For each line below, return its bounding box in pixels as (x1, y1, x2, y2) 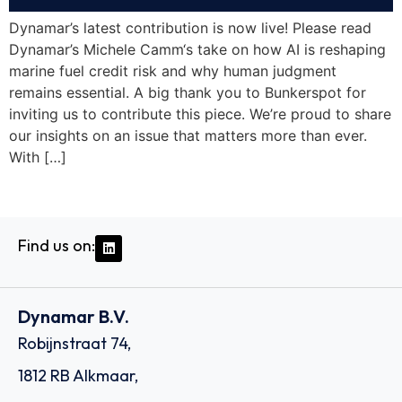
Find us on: (18, 234, 95, 256)
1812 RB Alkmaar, (18, 364, 138, 386)
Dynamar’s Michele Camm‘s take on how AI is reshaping (9, 40, 386, 59)
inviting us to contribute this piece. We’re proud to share (9, 105, 391, 124)
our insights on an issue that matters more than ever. (9, 127, 367, 145)
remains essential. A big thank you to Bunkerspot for (9, 83, 366, 102)
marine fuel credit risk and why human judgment (9, 62, 336, 81)
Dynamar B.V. (18, 304, 129, 328)
